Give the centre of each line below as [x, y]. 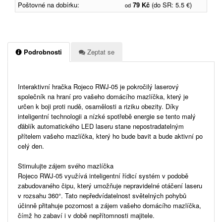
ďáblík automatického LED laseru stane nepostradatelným [101, 126]
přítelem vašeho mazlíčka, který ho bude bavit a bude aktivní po [110, 136]
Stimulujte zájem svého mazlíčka [66, 166]
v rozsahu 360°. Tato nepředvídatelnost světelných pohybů [102, 195]
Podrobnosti [42, 52]
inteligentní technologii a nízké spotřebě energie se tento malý [107, 116]
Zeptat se [100, 52]
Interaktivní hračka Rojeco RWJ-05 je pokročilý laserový [98, 86]
